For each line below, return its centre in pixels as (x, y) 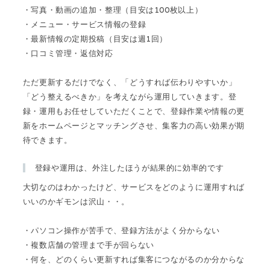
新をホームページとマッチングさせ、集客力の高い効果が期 (133, 125)
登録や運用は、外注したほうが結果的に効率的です (129, 168)
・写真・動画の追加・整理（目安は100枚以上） (113, 10)
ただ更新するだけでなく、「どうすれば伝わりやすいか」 (130, 82)
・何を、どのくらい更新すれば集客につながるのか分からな (133, 260)
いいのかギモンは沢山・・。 (76, 202)
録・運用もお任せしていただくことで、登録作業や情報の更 (133, 111)
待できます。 (47, 140)
